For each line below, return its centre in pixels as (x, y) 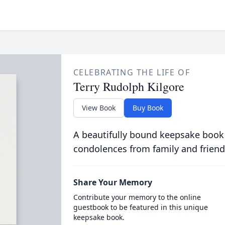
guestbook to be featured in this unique (140, 207)
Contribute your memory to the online (137, 197)
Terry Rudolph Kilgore (129, 86)
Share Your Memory (113, 182)
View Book (98, 108)
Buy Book (148, 108)
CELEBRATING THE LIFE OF (132, 72)
